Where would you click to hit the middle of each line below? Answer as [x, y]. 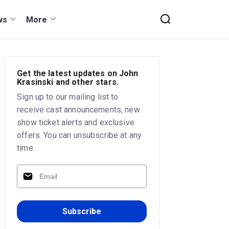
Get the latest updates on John [78, 73]
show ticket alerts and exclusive [76, 122]
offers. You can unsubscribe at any [79, 135]
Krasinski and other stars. [68, 82]
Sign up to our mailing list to [68, 97]
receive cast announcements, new [78, 109]
